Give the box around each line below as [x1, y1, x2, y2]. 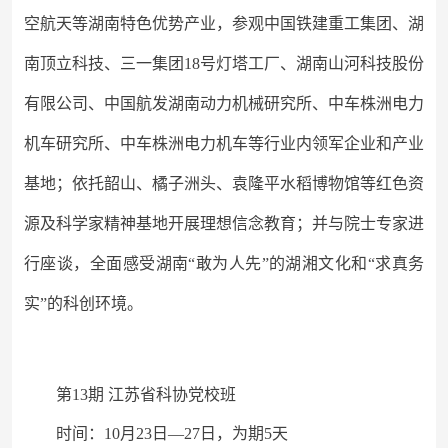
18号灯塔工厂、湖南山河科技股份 [184, 55, 424, 72]
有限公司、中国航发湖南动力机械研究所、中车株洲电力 [24, 95, 424, 112]
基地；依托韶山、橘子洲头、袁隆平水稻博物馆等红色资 [24, 175, 424, 192]
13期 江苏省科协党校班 [72, 386, 236, 403]
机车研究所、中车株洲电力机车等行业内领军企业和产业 [24, 135, 424, 152]
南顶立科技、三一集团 [24, 55, 184, 72]
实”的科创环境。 [24, 295, 143, 312]
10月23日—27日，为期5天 [104, 425, 288, 442]
